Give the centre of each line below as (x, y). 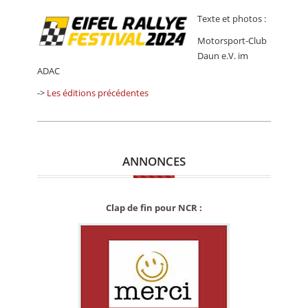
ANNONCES (154, 162)
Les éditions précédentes (98, 93)
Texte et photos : (232, 19)
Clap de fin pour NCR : (154, 208)
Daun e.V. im (223, 56)
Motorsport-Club (232, 41)
